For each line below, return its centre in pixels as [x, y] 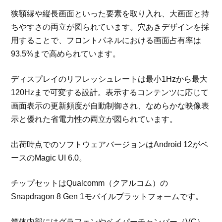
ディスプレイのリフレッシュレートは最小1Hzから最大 [110, 79]
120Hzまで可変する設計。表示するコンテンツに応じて [110, 92]
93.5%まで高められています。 [66, 54]
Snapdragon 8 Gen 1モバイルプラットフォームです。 [107, 196]
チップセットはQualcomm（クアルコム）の [90, 183]
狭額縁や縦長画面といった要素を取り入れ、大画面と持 [110, 13]
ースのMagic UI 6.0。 [49, 158]
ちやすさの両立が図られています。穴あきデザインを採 [110, 27]
